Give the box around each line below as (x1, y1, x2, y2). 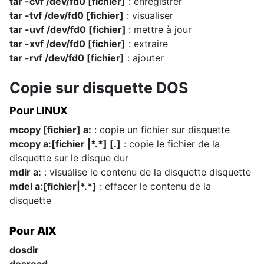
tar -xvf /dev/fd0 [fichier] (9, 38, 126, 49)
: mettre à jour (128, 24, 192, 35)
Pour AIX (9, 225, 57, 237)
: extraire (126, 38, 168, 49)
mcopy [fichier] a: (9, 124, 91, 136)
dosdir (9, 244, 39, 256)
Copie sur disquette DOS (9, 79, 189, 97)
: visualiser (124, 9, 173, 21)
